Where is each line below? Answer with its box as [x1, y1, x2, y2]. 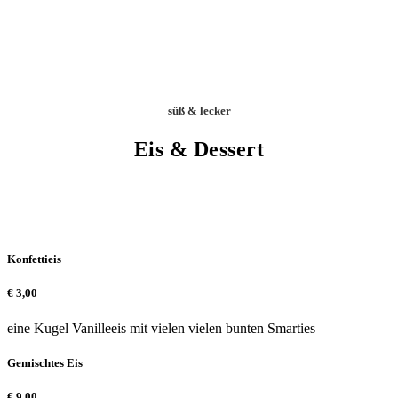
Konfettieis [7, 252, 61, 267]
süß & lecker [167, 103, 231, 117]
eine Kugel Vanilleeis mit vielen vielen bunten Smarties [7, 320, 315, 336]
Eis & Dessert [133, 138, 265, 162]
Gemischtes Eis [7, 355, 83, 370]
